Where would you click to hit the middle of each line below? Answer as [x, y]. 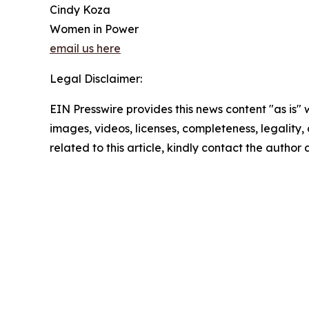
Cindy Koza [80, 10]
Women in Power [94, 29]
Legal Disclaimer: [96, 79]
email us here [85, 49]
